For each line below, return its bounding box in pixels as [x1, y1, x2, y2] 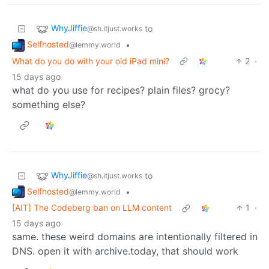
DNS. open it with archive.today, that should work [12, 245, 238, 258]
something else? [12, 98, 85, 110]
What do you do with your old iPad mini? [12, 55, 169, 66]
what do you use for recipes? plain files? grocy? [12, 83, 230, 96]
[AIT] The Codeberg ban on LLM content [12, 202, 172, 213]
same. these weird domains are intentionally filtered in [12, 231, 258, 243]
